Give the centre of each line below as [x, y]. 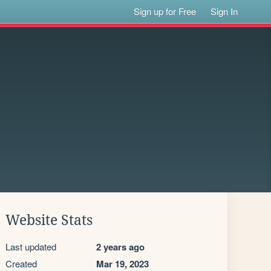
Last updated [31, 247]
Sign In [224, 11]
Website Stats [49, 220]
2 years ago [120, 247]
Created [21, 263]
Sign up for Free [165, 11]
